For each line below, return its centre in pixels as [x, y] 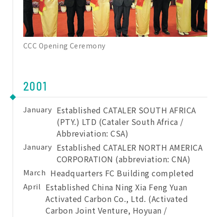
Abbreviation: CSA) [93, 133]
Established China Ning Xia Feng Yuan [116, 187]
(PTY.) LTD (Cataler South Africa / [120, 122]
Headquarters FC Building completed [122, 173]
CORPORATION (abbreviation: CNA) [124, 159]
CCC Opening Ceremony [64, 46]
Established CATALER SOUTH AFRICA [126, 110]
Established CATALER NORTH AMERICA [130, 147]
